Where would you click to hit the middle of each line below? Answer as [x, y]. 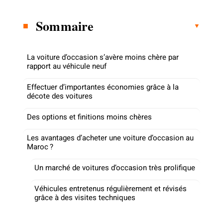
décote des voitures [60, 96]
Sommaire [65, 26]
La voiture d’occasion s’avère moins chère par [103, 57]
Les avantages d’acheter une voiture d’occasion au [110, 138]
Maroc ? [40, 147]
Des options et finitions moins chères [89, 117]
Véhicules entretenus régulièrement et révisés [111, 188]
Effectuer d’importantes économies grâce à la [103, 87]
